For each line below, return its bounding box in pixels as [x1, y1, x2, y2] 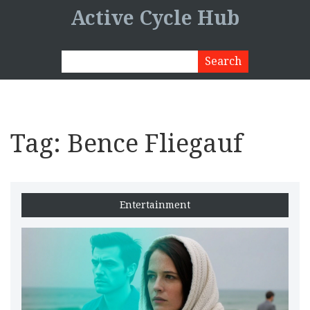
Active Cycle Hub [71, 7, 239, 30]
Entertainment [120, 199, 190, 210]
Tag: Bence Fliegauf [10, 129, 243, 158]
